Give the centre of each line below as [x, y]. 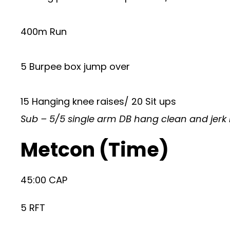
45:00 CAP [44, 180]
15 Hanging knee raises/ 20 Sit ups [98, 101]
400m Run [44, 32]
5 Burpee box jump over [75, 66]
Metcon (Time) [95, 150]
